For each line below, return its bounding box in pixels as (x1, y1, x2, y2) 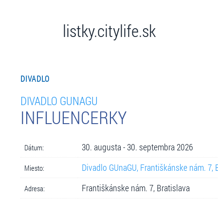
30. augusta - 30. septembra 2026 (81, 141, 193, 153)
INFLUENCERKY (20, 105, 127, 129)
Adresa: (24, 183, 45, 193)
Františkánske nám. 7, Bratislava (81, 182, 190, 194)
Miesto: (24, 163, 44, 173)
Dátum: (24, 142, 44, 152)
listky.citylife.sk (62, 19, 156, 41)
